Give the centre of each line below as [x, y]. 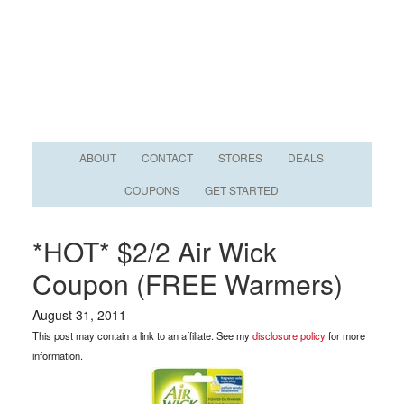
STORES [241, 157]
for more [345, 335]
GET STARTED [242, 190]
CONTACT [168, 157]
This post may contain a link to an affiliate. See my [142, 335]
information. [57, 355]
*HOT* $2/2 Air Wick [154, 251]
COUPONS [152, 190]
